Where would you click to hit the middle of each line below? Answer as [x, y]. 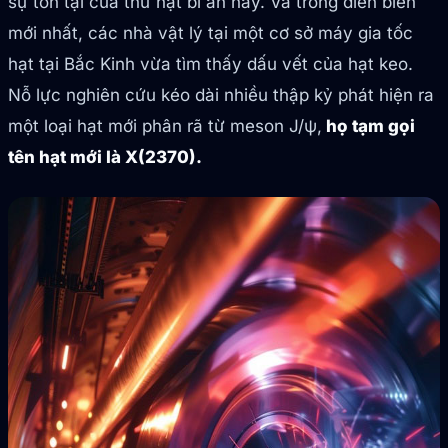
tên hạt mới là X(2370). [105, 157]
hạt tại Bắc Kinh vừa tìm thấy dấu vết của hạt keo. [210, 64]
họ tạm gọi [368, 126]
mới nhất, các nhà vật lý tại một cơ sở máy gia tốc [210, 33]
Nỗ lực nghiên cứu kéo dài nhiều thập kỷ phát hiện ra [221, 95]
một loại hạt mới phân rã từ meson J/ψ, [165, 126]
